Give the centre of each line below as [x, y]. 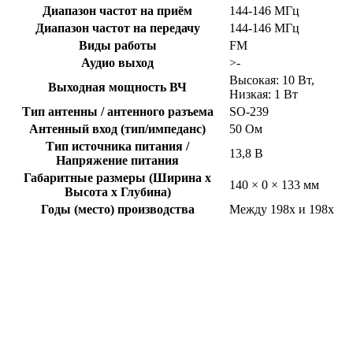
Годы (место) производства [117, 210]
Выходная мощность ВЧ [117, 87]
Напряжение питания [117, 161]
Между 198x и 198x [282, 210]
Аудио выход [117, 63]
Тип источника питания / [117, 147]
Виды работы [117, 46]
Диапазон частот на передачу [117, 28]
